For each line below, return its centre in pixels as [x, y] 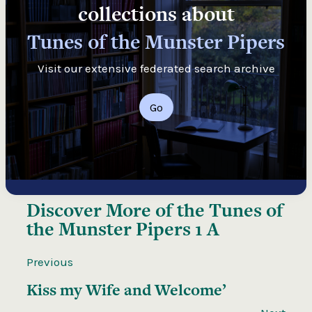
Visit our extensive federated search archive [156, 68]
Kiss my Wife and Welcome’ [126, 289]
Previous [50, 262]
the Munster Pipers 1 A [123, 228]
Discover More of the [118, 210]
